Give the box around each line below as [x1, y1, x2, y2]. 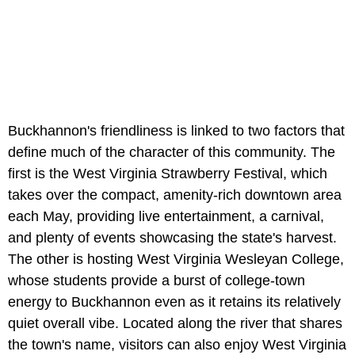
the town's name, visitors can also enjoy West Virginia [8, 336, 346, 353]
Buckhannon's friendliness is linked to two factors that [8, 122, 345, 139]
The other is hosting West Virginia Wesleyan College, [8, 250, 344, 267]
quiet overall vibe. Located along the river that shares [8, 315, 342, 331]
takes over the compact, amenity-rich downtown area [8, 186, 342, 203]
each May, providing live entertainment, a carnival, [8, 208, 324, 224]
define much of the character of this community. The [8, 143, 335, 160]
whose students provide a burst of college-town [8, 272, 305, 288]
